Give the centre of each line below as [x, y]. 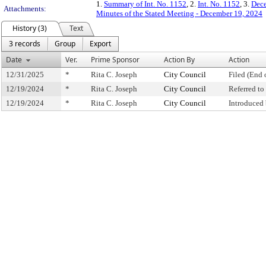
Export [100, 44]
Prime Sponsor [115, 60]
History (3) [30, 28]
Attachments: [25, 9]
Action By [179, 60]
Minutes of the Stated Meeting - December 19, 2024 [179, 13]
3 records [25, 44]
